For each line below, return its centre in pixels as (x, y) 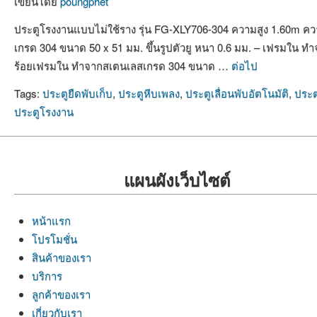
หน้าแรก (51, 220)
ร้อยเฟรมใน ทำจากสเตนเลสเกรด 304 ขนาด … (123, 65)
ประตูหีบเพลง (149, 93)
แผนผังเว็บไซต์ (177, 179)
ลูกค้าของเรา (61, 294)
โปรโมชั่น (54, 238)
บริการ (47, 275)
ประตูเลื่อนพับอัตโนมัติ (237, 93)
